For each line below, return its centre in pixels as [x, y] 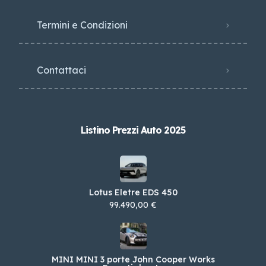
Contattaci [61, 70]
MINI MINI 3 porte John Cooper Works [133, 259]
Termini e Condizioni [82, 25]
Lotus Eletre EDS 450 [133, 192]
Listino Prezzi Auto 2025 [133, 130]
